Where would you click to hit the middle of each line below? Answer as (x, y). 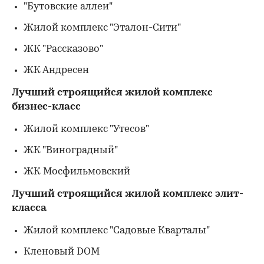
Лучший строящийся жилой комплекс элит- (128, 194)
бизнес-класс (46, 107)
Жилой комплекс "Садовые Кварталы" (117, 231)
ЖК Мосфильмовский (77, 172)
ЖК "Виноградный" (71, 151)
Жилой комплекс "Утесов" (86, 129)
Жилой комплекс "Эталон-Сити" (102, 28)
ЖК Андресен (56, 70)
